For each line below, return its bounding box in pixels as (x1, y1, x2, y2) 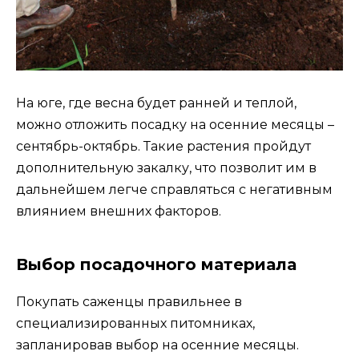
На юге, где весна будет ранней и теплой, (16, 95, 296, 111)
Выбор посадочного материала (16, 255, 296, 275)
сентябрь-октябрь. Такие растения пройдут (16, 139, 311, 155)
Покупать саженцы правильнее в (16, 294, 242, 310)
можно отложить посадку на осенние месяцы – (16, 117, 334, 133)
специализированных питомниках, (16, 316, 255, 332)
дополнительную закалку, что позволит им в (16, 160, 317, 176)
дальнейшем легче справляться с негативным (16, 182, 333, 198)
